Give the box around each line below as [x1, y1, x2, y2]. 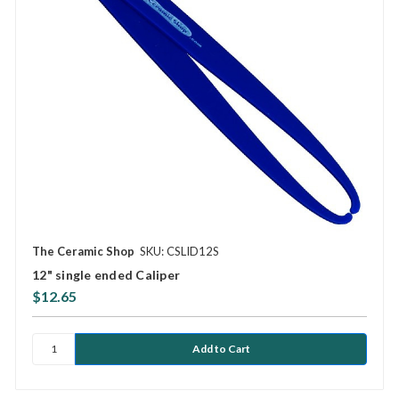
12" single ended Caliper [32, 266, 180, 282]
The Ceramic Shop [32, 243, 134, 258]
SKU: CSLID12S [140, 243, 219, 258]
